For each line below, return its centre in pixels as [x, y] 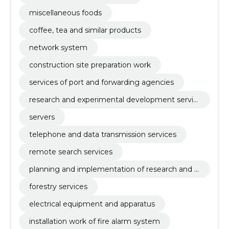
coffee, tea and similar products [85, 30]
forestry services [58, 187]
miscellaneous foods [65, 13]
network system [58, 48]
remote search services [71, 152]
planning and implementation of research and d [114, 169]
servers [42, 117]
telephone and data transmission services [102, 134]
